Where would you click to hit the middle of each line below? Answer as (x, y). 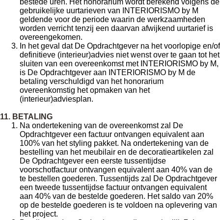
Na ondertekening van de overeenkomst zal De (101, 125)
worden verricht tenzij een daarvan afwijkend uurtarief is (116, 28)
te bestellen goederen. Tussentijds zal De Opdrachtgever (118, 179)
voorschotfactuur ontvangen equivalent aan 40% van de (116, 170)
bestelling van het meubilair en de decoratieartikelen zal (117, 152)
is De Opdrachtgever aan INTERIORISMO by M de (108, 72)
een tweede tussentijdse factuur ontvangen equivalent (113, 187)
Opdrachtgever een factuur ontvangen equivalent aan (112, 134)
